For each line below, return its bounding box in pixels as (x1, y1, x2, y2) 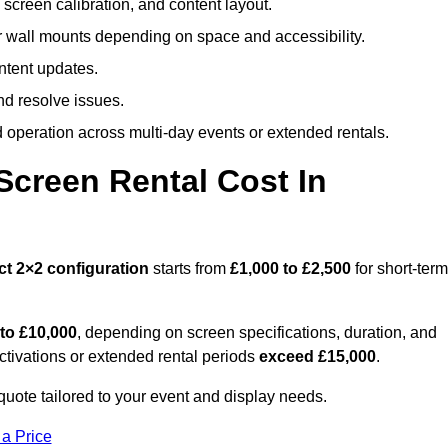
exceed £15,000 (259, 348, 376, 366)
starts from (153, 260, 230, 278)
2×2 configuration (16, 260, 153, 278)
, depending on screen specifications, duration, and (77, 324, 437, 342)
